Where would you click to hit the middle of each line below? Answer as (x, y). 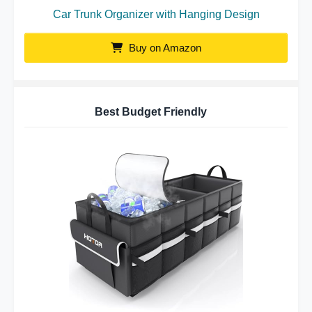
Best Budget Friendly (151, 112)
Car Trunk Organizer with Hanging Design (156, 14)
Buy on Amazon (164, 48)
